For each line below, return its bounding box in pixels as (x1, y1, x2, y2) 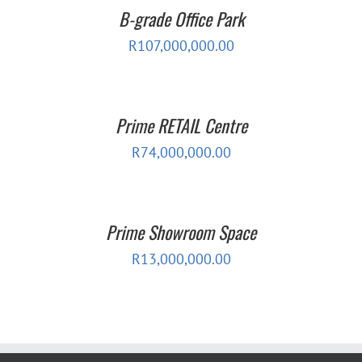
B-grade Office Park (118, 5, 244, 32)
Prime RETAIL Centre (115, 112, 247, 138)
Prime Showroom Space (106, 218, 256, 245)
